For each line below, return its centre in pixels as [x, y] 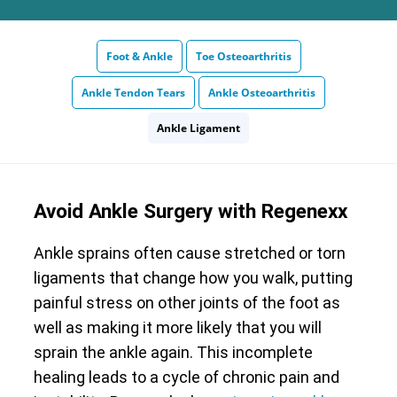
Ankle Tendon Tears [133, 93]
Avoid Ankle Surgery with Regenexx [190, 210]
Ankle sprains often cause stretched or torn [189, 253]
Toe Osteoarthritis [243, 56]
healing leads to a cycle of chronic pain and [186, 377]
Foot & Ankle [139, 56]
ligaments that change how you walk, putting [193, 277]
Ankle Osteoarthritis [262, 93]
